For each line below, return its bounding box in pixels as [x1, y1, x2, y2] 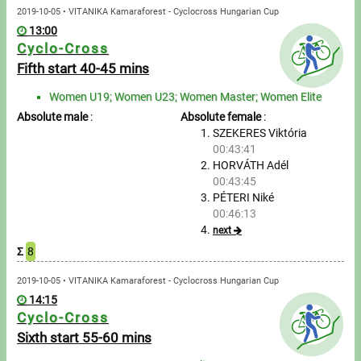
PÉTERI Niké [212, 190, 274, 204]
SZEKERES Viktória [212, 126, 307, 139]
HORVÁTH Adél [212, 158, 288, 172]
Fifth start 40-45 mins [17, 60, 150, 77]
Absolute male [17, 110, 89, 123]
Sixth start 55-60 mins [17, 329, 152, 346]
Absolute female [180, 110, 261, 123]
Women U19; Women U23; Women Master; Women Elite [49, 89, 322, 103]
